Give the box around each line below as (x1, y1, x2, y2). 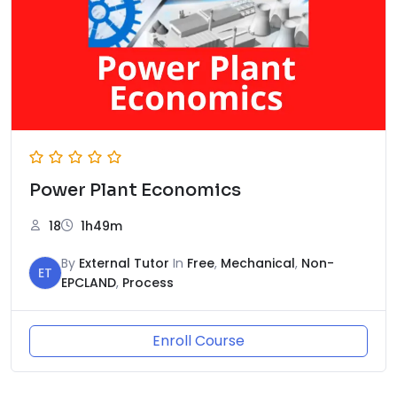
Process (122, 274, 174, 292)
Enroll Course (152, 331, 245, 352)
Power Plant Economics (29, 179, 241, 202)
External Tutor (79, 254, 169, 273)
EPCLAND (61, 274, 116, 292)
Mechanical (221, 254, 295, 273)
